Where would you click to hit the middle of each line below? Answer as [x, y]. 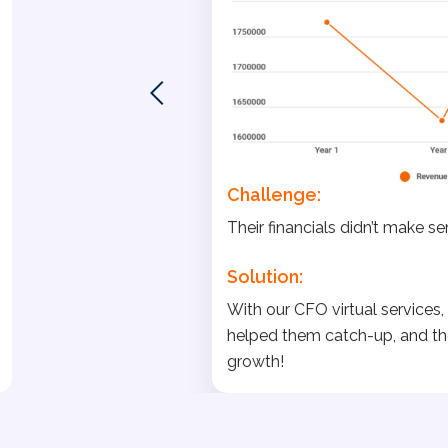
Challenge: [273, 195]
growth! [255, 362]
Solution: [264, 277]
